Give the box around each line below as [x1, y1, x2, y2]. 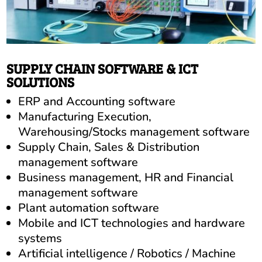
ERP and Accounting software [18, 93, 176, 109]
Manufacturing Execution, [18, 108, 152, 125]
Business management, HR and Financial [18, 169, 234, 185]
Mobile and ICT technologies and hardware [18, 215, 246, 231]
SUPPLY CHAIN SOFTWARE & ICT [6, 58, 199, 77]
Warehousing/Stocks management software [18, 123, 250, 140]
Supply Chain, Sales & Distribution [18, 139, 200, 155]
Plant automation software [18, 199, 160, 216]
